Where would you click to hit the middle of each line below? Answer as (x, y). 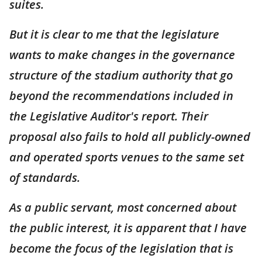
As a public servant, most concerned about (123, 207)
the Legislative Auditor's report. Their (109, 116)
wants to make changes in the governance (122, 55)
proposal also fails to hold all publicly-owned (130, 137)
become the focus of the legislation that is (121, 248)
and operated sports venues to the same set (127, 157)
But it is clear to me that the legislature (114, 34)
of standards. (45, 177)
